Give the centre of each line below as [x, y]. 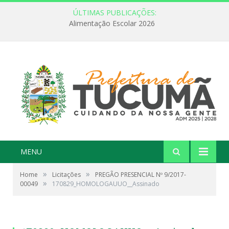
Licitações [66, 174]
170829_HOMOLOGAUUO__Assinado [106, 184]
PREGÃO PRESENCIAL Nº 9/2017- [141, 174]
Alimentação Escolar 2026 [112, 24]
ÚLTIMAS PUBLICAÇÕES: [114, 13]
